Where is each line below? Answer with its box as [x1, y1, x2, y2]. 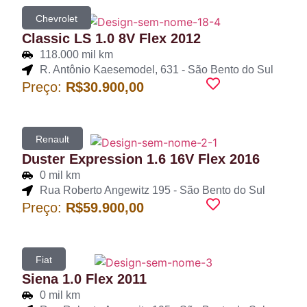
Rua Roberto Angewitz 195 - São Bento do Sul [40, 184, 265, 196]
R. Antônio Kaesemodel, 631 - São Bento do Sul [40, 63, 273, 75]
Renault [36, 133, 69, 145]
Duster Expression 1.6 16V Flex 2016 [22, 151, 260, 167]
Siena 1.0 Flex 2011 [22, 271, 147, 287]
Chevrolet [36, 13, 77, 25]
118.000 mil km [40, 48, 113, 60]
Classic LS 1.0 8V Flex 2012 [22, 30, 201, 46]
